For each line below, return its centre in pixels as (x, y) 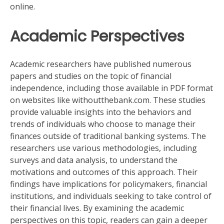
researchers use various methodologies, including (103, 148)
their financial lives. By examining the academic (97, 208)
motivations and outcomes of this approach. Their (104, 172)
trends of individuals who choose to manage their (103, 124)
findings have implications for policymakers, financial (108, 184)
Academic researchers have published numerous (101, 64)
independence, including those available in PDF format (111, 88)
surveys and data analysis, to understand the (94, 160)
